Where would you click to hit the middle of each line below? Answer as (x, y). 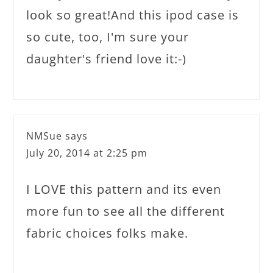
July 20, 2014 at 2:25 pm (87, 153)
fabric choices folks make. (108, 233)
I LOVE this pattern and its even (124, 189)
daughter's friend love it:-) (107, 58)
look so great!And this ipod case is (133, 15)
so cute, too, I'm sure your (108, 37)
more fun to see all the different (126, 211)
